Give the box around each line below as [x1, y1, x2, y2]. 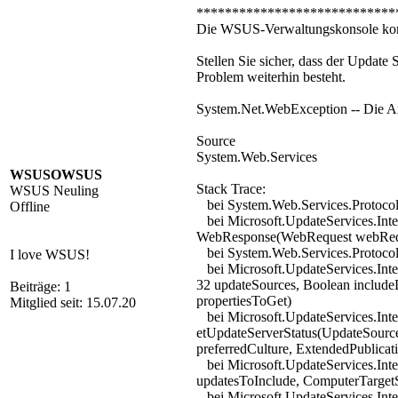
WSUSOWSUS [10, 167, 102, 182]
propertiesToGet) [196, 293, 291, 308]
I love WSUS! [10, 247, 90, 262]
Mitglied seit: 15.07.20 [10, 295, 136, 310]
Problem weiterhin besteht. [196, 69, 346, 84]
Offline [10, 199, 50, 214]
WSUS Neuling [10, 183, 99, 198]
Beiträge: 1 [10, 279, 71, 294]
